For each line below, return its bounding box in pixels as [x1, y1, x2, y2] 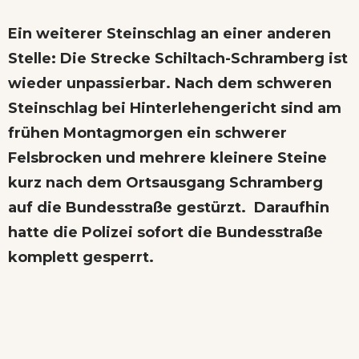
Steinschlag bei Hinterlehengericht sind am [8, 99, 341, 117]
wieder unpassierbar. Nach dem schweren [8, 74, 332, 92]
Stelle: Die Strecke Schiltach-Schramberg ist [8, 49, 348, 67]
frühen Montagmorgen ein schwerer [8, 123, 287, 142]
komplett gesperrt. [8, 248, 154, 266]
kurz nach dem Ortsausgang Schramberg [8, 173, 323, 192]
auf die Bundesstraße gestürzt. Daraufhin [8, 198, 329, 216]
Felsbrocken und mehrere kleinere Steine [8, 148, 327, 167]
